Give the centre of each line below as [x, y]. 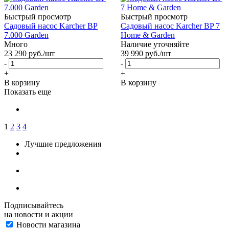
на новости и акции [39, 214]
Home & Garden [148, 35]
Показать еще [28, 91]
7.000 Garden [26, 35]
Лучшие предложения [63, 144]
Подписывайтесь [34, 205]
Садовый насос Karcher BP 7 [170, 26]
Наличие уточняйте [155, 44]
